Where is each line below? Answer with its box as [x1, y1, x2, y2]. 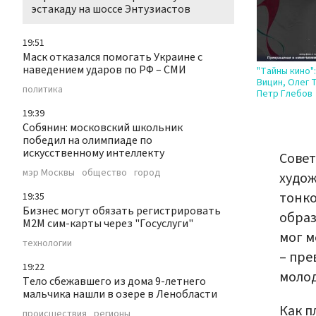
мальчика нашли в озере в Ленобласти [23, 286, 217, 303]
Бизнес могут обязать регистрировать [23, 203, 221, 219]
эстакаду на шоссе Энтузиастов [31, 1, 190, 18]
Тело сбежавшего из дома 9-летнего [23, 274, 206, 290]
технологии [23, 236, 72, 251]
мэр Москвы [23, 166, 75, 181]
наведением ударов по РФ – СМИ [23, 62, 186, 78]
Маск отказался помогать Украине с [23, 49, 202, 66]
